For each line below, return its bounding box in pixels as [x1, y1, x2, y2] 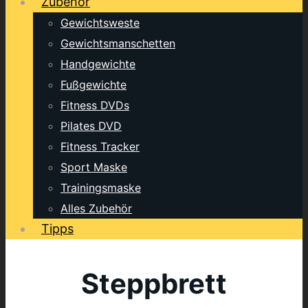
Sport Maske [60, 160, 127, 174]
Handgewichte [60, 57, 135, 71]
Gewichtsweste [60, 16, 140, 30]
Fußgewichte [60, 78, 126, 91]
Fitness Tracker [60, 140, 140, 153]
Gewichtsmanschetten [60, 36, 175, 50]
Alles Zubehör [60, 201, 132, 215]
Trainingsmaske [60, 181, 141, 195]
